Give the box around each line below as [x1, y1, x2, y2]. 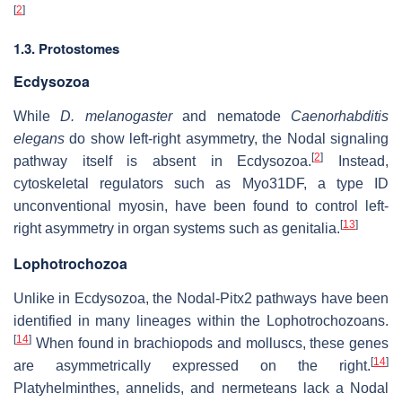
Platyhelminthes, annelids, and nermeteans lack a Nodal [13, 380, 389, 396]
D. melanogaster [60, 108, 172, 124]
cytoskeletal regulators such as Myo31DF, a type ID [13, 175, 389, 191]
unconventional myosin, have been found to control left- [13, 197, 389, 214]
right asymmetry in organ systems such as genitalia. [13, 220, 340, 236]
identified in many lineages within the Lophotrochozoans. [13, 312, 389, 328]
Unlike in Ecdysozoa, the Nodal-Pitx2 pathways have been [13, 290, 389, 306]
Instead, [323, 153, 389, 169]
